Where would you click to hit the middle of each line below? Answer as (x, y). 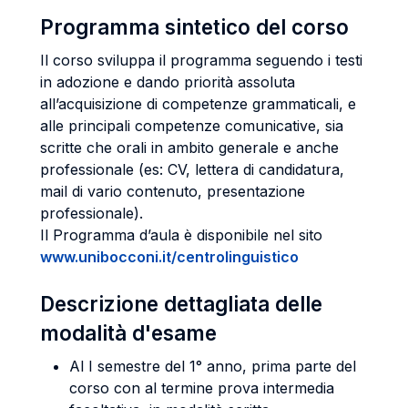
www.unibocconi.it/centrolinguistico (169, 257)
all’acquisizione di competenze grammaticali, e (198, 104)
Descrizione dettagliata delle (181, 304)
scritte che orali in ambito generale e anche (189, 148)
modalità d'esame (128, 333)
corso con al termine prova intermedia (202, 388)
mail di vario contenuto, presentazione (173, 191)
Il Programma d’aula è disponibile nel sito (181, 235)
